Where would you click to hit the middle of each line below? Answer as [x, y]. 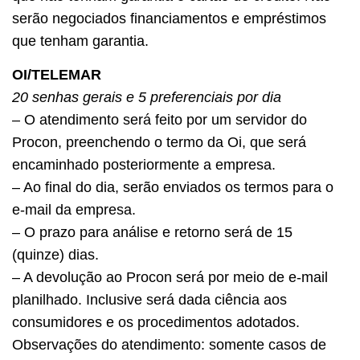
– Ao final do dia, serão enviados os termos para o [173, 188]
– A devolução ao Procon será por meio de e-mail [170, 278]
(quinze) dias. [55, 255]
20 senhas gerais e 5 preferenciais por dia [147, 98]
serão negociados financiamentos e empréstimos [169, 18]
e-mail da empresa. [74, 210]
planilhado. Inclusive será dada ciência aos [149, 300]
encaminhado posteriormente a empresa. [144, 165]
